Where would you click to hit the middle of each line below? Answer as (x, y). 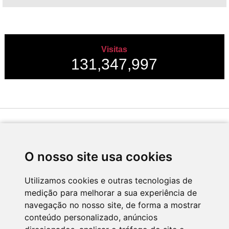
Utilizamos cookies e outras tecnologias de (108, 180)
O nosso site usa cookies (98, 157)
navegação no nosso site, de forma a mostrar (113, 205)
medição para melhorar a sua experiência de (111, 193)
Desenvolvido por (27, 126)
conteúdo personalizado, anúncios (91, 217)
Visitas (114, 49)
